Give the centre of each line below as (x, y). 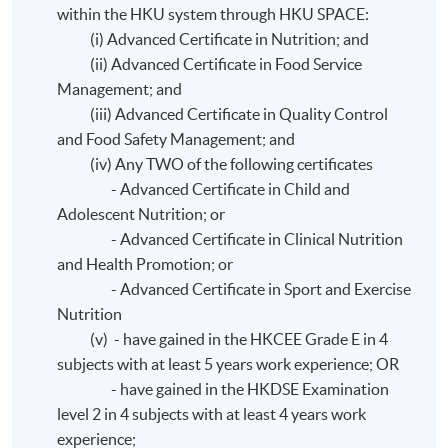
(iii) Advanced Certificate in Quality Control (222, 113)
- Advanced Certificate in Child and (203, 188)
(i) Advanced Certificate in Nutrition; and (212, 38)
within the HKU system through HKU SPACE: (212, 13)
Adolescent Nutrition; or (140, 213)
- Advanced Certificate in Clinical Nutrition (229, 238)
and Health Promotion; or (144, 263)
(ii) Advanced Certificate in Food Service (209, 63)
